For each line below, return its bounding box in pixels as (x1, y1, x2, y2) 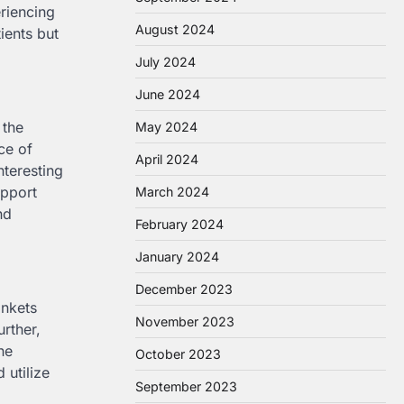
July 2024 (135, 54, 196, 69)
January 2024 (135, 249, 219, 264)
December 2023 (135, 281, 233, 297)
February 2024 (135, 216, 224, 232)
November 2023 (135, 314, 234, 329)
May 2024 (135, 119, 197, 134)
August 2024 (135, 22, 215, 37)
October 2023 (135, 346, 221, 362)
